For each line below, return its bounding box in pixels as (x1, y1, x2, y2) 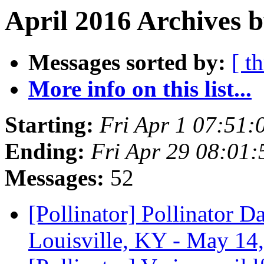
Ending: (5, 138, 85, 164)
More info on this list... (28, 76, 252, 102)
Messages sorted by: (28, 49, 226, 75)
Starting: (5, 112, 94, 138)
